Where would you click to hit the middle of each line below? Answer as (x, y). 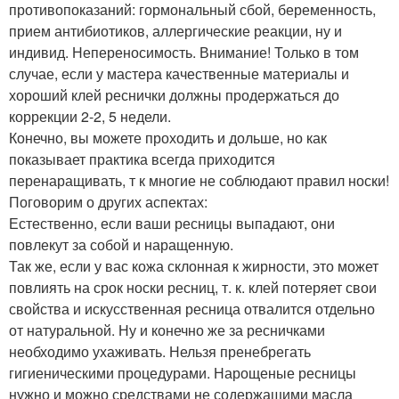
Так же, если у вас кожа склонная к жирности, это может (194, 265)
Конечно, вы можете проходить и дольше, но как (168, 137)
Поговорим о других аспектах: (108, 201)
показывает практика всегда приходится (142, 159)
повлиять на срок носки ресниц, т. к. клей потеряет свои (193, 287)
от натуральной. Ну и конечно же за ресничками (167, 330)
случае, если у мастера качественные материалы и (179, 73)
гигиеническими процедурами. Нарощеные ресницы (183, 372)
